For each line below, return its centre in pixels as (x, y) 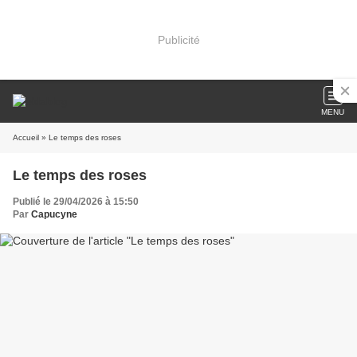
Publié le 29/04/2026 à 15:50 (76, 202)
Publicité (178, 39)
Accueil (26, 137)
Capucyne (54, 214)
